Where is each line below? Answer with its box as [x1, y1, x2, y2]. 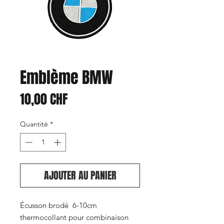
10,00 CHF [20, 89, 67, 109]
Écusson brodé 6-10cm [20, 200, 97, 210]
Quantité [20, 119, 48, 128]
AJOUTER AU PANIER [43, 168, 116, 183]
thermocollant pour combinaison [20, 212, 128, 222]
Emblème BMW [20, 66, 113, 89]
